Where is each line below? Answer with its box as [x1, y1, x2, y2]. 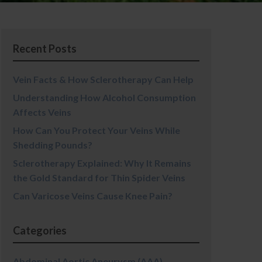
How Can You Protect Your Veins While [12, 125, 180, 136]
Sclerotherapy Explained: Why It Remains [12, 157, 191, 168]
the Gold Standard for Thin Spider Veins [12, 172, 185, 183]
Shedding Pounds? [12, 139, 92, 150]
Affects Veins [12, 106, 71, 118]
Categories [12, 224, 67, 237]
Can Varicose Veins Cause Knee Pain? [12, 190, 173, 201]
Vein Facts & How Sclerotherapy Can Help [12, 74, 194, 85]
